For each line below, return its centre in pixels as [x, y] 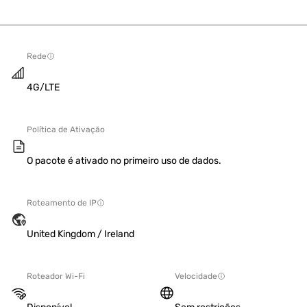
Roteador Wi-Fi [56, 276]
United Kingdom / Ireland [81, 234]
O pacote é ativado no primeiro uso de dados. [124, 161]
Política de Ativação [66, 130]
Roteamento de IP [62, 203]
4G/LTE [43, 87]
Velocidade [196, 276]
